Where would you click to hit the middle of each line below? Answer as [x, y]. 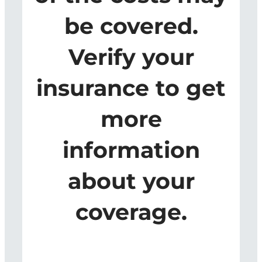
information [131, 150]
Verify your [131, 57]
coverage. [131, 212]
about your [131, 181]
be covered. [131, 26]
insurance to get [131, 88]
